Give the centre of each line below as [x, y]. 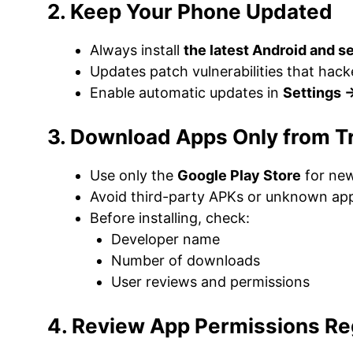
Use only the [134, 175]
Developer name [165, 239]
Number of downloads [186, 260]
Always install [137, 50]
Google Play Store [239, 175]
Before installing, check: [170, 218]
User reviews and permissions [210, 282]
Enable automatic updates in [186, 93]
